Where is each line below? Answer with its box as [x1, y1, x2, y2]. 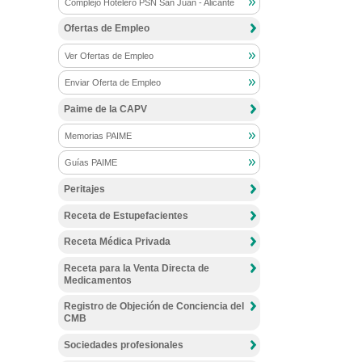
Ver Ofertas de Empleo [65, 50, 154, 61]
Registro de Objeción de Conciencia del [64, 301, 244, 313]
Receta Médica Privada [64, 236, 170, 248]
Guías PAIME [65, 158, 117, 168]
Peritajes [64, 183, 105, 195]
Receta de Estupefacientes [64, 209, 188, 221]
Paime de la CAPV [64, 103, 147, 115]
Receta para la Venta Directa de [64, 262, 209, 274]
